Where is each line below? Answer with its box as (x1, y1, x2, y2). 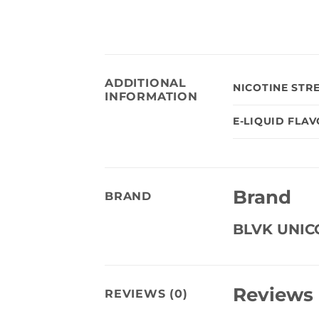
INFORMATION (105, 89, 198, 103)
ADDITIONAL (105, 75, 187, 90)
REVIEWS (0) (105, 286, 188, 300)
